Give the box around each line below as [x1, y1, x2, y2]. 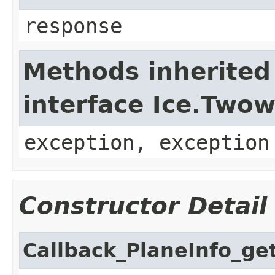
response [24, 13, 122, 38]
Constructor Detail [19, 192, 267, 220]
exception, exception [24, 130, 269, 155]
